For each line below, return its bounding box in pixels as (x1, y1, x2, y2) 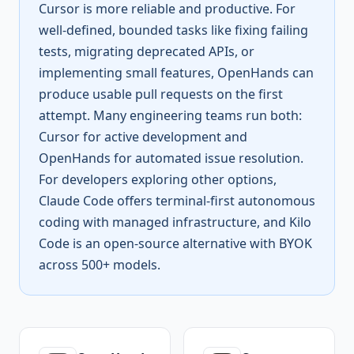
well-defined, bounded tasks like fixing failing (39, 21, 308, 39)
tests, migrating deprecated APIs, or (39, 43, 254, 60)
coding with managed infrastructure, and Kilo (39, 213, 311, 231)
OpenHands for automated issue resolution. (39, 149, 303, 167)
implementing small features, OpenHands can (39, 64, 314, 81)
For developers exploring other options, (39, 171, 277, 188)
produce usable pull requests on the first (39, 85, 283, 103)
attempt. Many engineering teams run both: (39, 107, 302, 124)
